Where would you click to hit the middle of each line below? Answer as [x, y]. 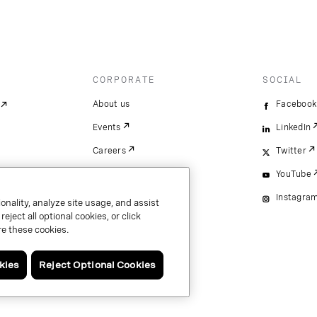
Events [107, 127]
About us [111, 104]
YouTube [294, 174]
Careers [109, 151]
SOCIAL [283, 80]
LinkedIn [294, 127]
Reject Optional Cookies [98, 265]
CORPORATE [124, 80]
